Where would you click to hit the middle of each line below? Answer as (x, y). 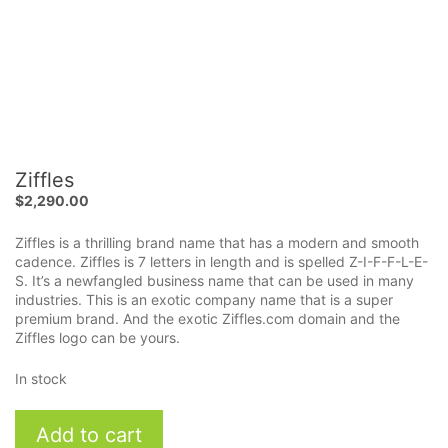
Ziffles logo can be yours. (97, 337)
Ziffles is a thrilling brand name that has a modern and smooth (217, 242)
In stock (41, 378)
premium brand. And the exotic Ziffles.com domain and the (207, 318)
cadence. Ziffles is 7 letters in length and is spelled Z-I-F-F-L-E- (221, 261)
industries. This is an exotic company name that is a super (204, 299)
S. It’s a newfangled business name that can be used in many (214, 280)
